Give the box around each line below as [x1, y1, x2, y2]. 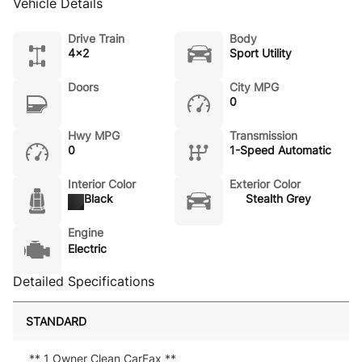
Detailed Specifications [13, 273, 154, 289]
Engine [68, 225, 103, 239]
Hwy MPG [68, 128, 120, 142]
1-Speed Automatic [229, 143, 331, 157]
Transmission [229, 128, 297, 142]
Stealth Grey [246, 192, 311, 205]
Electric [68, 242, 107, 255]
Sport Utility [229, 46, 292, 60]
